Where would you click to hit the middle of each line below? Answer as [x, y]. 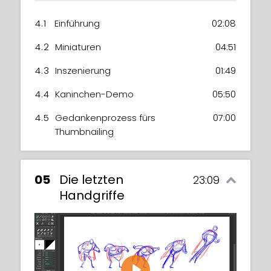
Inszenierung [83, 70]
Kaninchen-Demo [94, 94]
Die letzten [91, 179]
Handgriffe [92, 195]
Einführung [77, 23]
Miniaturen [78, 47]
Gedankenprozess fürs [105, 117]
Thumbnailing [84, 131]
